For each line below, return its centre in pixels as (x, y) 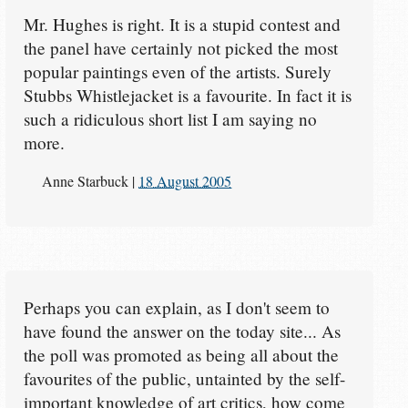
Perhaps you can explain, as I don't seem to (176, 307)
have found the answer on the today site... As (182, 331)
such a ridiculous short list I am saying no (170, 118)
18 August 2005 (185, 180)
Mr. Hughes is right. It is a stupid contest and (182, 24)
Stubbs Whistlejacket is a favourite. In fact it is (187, 95)
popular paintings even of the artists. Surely (177, 71)
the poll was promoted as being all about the (181, 354)
